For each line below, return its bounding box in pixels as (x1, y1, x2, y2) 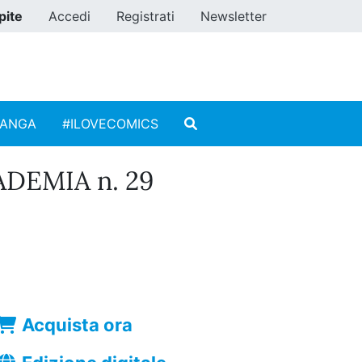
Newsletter (200, 8, 267, 24)
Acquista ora (22, 314, 133, 336)
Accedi (48, 8, 90, 24)
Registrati (116, 8, 175, 24)
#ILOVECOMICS (62, 116, 158, 133)
